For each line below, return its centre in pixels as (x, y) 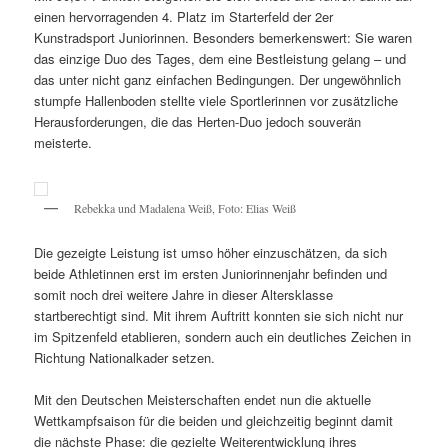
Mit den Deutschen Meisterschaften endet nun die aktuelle (203, 400)
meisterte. (63, 143)
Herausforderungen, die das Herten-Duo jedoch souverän (198, 122)
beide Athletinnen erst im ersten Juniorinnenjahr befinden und (211, 274)
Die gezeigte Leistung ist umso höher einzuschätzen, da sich (211, 253)
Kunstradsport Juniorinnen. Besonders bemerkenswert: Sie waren (223, 38)
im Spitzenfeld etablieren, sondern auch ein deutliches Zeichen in (223, 337)
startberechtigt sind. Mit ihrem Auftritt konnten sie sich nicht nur (219, 316)
